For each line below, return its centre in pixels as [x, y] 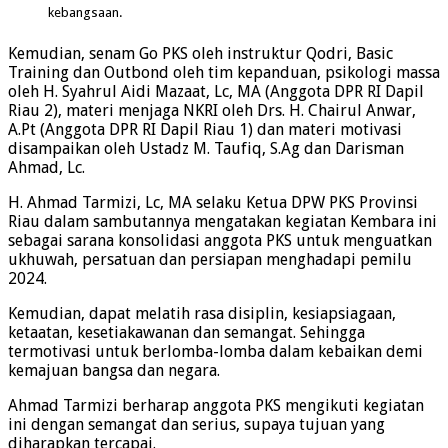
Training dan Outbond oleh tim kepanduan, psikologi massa [224, 72]
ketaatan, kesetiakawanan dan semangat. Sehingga [186, 332]
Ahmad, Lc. [46, 167]
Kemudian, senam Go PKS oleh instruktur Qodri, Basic [200, 53]
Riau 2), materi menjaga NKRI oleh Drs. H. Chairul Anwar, [212, 110]
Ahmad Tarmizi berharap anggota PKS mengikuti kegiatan [216, 405]
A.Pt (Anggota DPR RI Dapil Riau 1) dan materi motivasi [205, 129]
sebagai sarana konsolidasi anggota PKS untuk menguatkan [220, 240]
